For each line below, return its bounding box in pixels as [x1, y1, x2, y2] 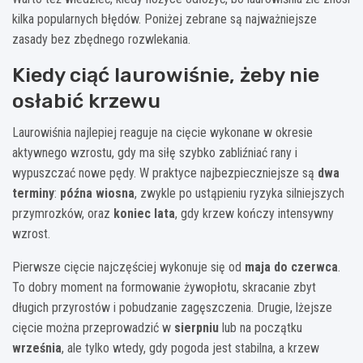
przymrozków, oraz [12, 205, 113, 221]
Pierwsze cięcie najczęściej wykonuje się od [12, 258, 245, 275]
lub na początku [219, 319, 302, 335]
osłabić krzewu [12, 88, 160, 113]
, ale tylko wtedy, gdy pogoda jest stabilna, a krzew [62, 340, 319, 356]
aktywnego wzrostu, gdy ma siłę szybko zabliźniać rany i [12, 144, 297, 160]
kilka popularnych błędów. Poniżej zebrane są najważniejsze [12, 11, 317, 27]
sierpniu [174, 319, 219, 335]
